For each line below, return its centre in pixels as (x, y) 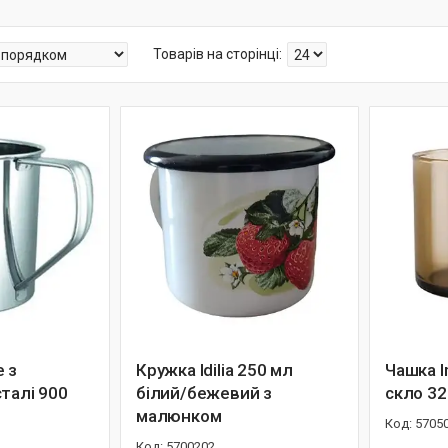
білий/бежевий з (204, 393)
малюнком (179, 416)
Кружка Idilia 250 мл (214, 370)
